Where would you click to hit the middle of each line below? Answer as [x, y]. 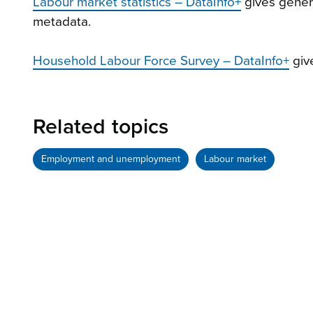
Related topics [101, 126]
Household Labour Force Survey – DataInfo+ [161, 60]
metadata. [62, 21]
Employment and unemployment [111, 159]
